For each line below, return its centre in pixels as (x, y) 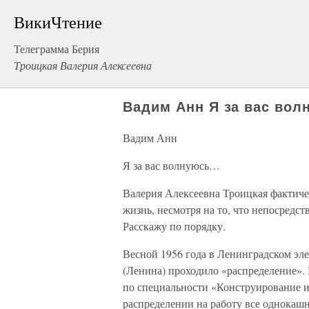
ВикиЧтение (58, 22)
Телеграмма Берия (57, 49)
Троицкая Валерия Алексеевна (83, 65)
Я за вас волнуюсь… (171, 165)
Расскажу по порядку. (174, 226)
